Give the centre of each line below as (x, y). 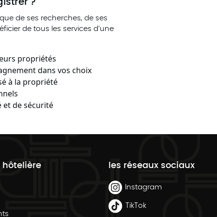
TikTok (136, 206)
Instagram (143, 187)
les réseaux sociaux (152, 165)
